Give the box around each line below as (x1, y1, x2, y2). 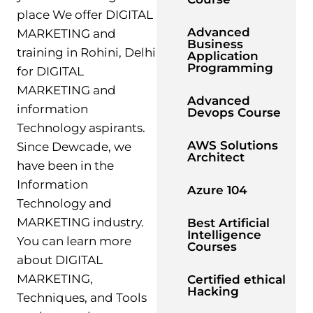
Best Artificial (187, 216, 270, 230)
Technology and (17, 196, 112, 210)
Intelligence (187, 228, 261, 242)
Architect (187, 150, 245, 164)
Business (187, 37, 243, 51)
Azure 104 (187, 183, 247, 197)
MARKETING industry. (17, 214, 144, 229)
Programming (187, 61, 273, 75)
